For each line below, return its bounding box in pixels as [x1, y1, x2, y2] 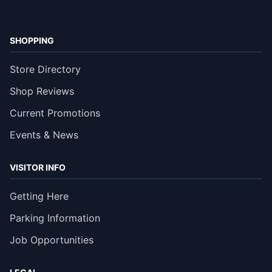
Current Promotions [10, 106, 100, 119]
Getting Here [10, 189, 69, 202]
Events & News [10, 128, 78, 141]
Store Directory [10, 63, 81, 75]
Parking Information [10, 211, 100, 224]
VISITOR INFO [10, 161, 66, 172]
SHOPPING [10, 35, 54, 46]
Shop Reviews [10, 84, 74, 97]
